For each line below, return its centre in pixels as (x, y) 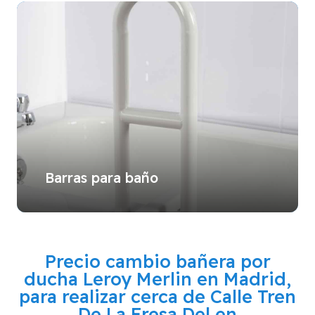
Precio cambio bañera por (157, 261)
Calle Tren (253, 296)
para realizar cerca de (115, 296)
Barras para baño (102, 177)
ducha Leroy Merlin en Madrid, (157, 278)
